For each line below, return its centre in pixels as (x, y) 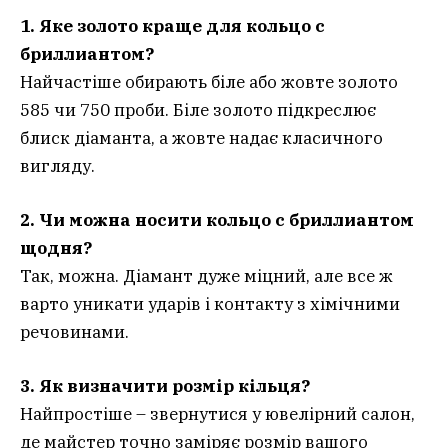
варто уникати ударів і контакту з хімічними (210, 304)
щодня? (56, 248)
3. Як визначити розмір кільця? (165, 386)
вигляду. (57, 166)
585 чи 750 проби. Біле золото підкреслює (198, 110)
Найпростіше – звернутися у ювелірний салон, (217, 414)
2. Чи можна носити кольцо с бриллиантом (217, 220)
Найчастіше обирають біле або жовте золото (209, 82)
